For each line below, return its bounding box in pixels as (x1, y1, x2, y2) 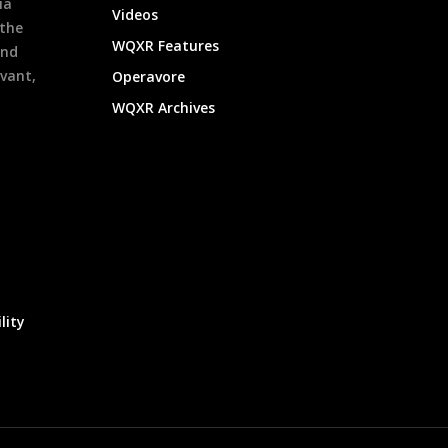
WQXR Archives (112, 97, 216, 117)
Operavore (112, 66, 186, 86)
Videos (112, 4, 159, 24)
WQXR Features (112, 35, 220, 55)
